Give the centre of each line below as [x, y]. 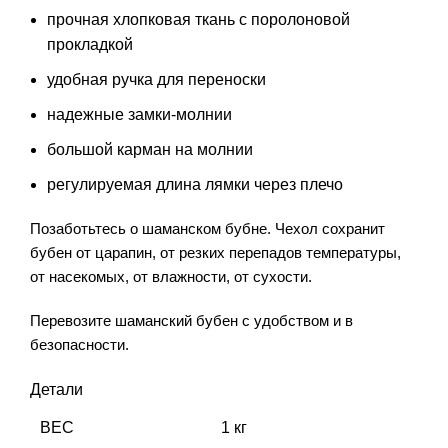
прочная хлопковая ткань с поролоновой [198, 20]
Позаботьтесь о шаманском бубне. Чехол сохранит [207, 229]
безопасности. [79, 345]
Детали [56, 390]
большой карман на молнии [150, 150]
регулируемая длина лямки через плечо [195, 185]
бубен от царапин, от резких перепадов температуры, [215, 253]
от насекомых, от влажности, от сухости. [171, 277]
